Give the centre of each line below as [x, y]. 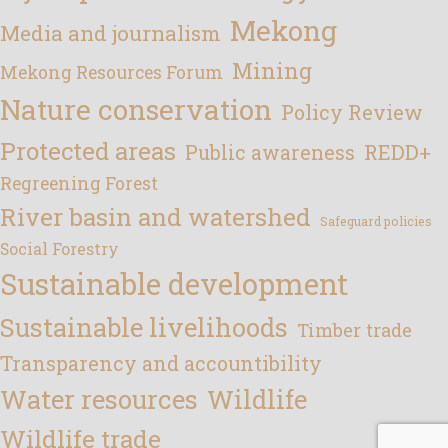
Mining [272, 70]
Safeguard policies [376, 220]
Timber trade [354, 329]
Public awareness [270, 152]
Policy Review [352, 111]
